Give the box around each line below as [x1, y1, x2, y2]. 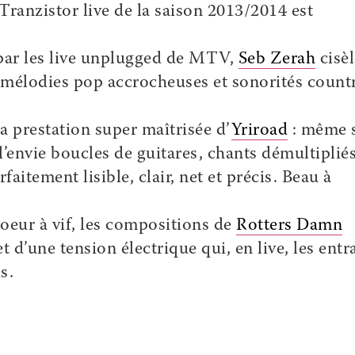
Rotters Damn [236, 217, 342, 235]
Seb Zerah [238, 51, 315, 68]
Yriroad [231, 122, 288, 139]
